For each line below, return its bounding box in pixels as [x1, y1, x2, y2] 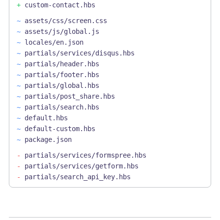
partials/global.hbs [24, 82, 99, 90]
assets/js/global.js [24, 27, 99, 36]
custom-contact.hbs [24, 1, 95, 9]
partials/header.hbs [24, 60, 99, 68]
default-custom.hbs [24, 125, 95, 133]
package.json [24, 136, 72, 144]
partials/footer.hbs [24, 71, 99, 79]
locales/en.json [24, 38, 83, 47]
